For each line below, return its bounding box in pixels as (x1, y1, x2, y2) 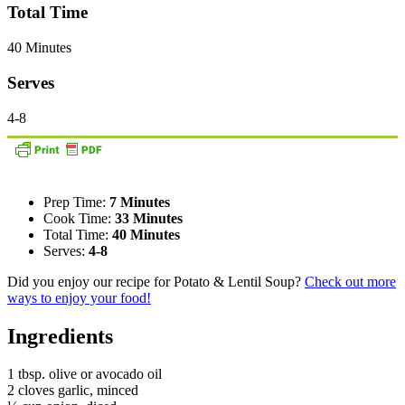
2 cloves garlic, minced (7, 382, 138, 399)
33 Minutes (115, 210, 183, 226)
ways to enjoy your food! (7, 289, 151, 306)
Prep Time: (43, 193, 109, 210)
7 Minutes (109, 193, 170, 210)
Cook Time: (43, 210, 115, 226)
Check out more (305, 273, 396, 289)
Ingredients (7, 324, 113, 348)
